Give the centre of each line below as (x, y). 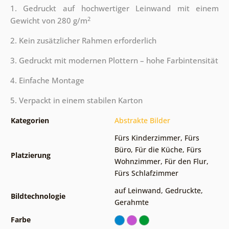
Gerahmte (131, 202)
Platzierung (30, 155)
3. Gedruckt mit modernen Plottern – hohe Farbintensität (114, 61)
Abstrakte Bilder (142, 121)
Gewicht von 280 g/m (49, 21)
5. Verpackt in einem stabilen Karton (76, 100)
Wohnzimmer (137, 162)
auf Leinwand (138, 191)
